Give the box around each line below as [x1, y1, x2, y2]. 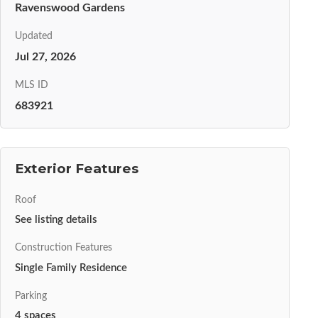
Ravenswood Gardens [15, 2, 125, 14]
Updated [15, 31, 53, 42]
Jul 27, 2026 [15, 51, 76, 63]
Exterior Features [15, 160, 138, 177]
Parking [15, 290, 47, 301]
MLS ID [15, 80, 48, 91]
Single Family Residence [15, 262, 127, 273]
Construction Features [15, 243, 112, 253]
